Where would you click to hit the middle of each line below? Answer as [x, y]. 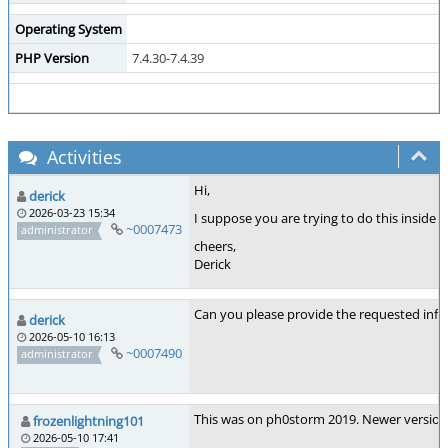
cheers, [215, 246]
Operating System [68, 29]
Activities [82, 157]
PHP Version [52, 58]
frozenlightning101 [88, 421]
